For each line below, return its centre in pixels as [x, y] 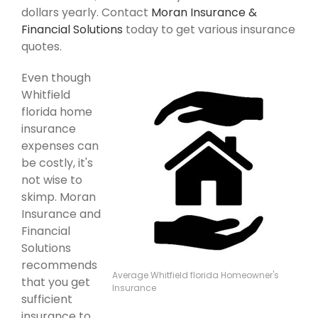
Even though [56, 78]
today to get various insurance [209, 30]
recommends [59, 265]
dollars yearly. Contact [86, 13]
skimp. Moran [59, 197]
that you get [56, 283]
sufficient [47, 300]
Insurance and [61, 214]
